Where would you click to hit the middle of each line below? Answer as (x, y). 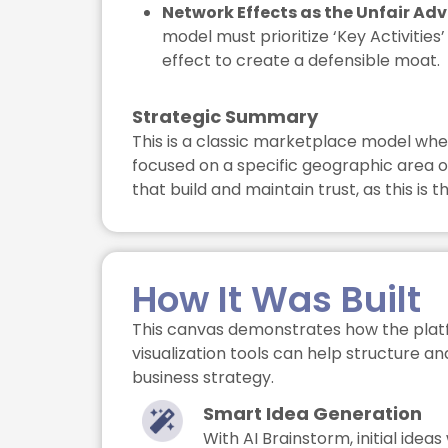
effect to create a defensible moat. (301, 61)
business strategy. (203, 378)
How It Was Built (276, 300)
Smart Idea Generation (313, 414)
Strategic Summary (225, 117)
